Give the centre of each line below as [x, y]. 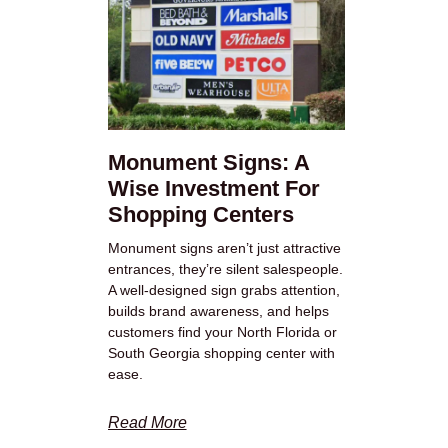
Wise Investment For [213, 189]
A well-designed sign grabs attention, [223, 290]
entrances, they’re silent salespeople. [225, 269]
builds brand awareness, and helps [218, 311]
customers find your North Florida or [222, 332]
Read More [147, 423]
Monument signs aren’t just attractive [224, 248]
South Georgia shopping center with [221, 353]
